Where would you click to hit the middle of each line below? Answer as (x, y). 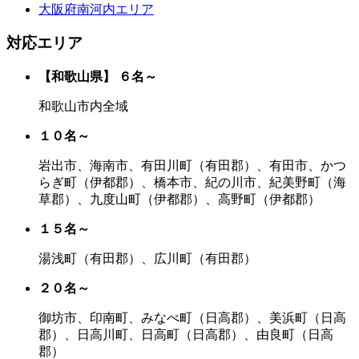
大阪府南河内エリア (96, 9)
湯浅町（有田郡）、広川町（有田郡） (147, 258)
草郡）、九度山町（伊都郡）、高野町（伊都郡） (179, 199)
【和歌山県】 (77, 76)
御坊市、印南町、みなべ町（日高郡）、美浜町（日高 (192, 317)
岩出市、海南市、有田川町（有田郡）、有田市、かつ (192, 165)
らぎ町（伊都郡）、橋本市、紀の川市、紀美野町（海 (192, 182)
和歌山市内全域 (83, 106)
